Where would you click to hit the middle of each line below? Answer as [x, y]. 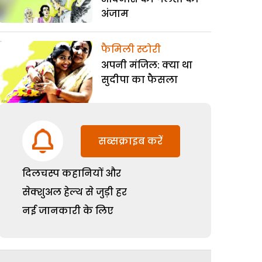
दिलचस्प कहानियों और [72, 174]
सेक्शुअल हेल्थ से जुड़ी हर [75, 192]
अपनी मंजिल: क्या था [147, 65]
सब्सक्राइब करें [131, 142]
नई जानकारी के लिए [68, 211]
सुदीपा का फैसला [140, 80]
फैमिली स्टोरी [131, 49]
